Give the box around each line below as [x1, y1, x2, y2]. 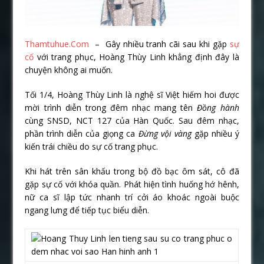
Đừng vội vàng [135, 127, 192, 139]
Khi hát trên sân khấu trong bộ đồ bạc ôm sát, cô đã [25, 165, 239, 177]
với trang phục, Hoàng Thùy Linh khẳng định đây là [34, 51, 239, 62]
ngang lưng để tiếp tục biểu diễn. [25, 204, 150, 216]
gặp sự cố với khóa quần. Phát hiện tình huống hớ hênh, [25, 178, 239, 190]
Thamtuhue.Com [25, 38, 90, 49]
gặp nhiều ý [191, 127, 239, 139]
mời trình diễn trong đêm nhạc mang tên [25, 101, 197, 113]
